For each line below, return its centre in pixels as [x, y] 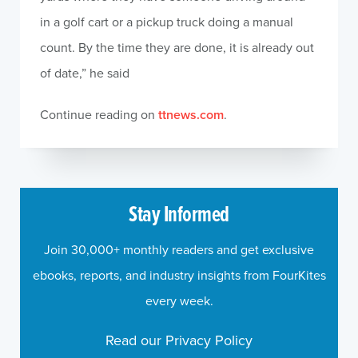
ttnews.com [191, 115]
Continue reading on [99, 114]
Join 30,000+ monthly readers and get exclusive [179, 249]
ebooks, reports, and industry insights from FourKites [179, 275]
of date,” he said [85, 73]
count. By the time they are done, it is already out [177, 47]
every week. [179, 300]
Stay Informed [179, 213]
